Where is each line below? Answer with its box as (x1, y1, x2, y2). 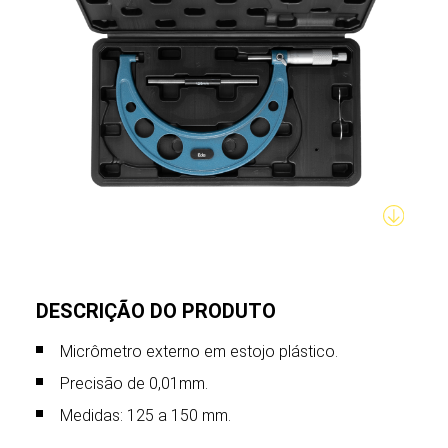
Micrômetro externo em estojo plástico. (59, 341, 338, 361)
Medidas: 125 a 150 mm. (59, 405, 231, 425)
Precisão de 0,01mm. (59, 373, 208, 393)
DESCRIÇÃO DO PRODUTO (35, 299, 276, 324)
